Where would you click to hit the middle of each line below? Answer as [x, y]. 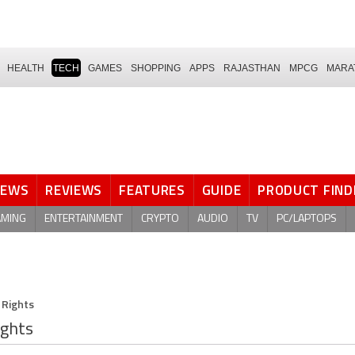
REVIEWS [74, 190]
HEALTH [26, 68]
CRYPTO [160, 219]
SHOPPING [156, 68]
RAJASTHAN [252, 68]
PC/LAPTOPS [307, 219]
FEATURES [152, 190]
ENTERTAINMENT [84, 219]
